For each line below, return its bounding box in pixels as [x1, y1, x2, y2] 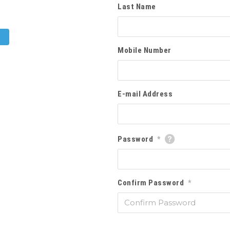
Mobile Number [118, 46, 171, 55]
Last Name [118, 2, 156, 12]
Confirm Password [118, 178, 184, 188]
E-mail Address [118, 89, 173, 99]
